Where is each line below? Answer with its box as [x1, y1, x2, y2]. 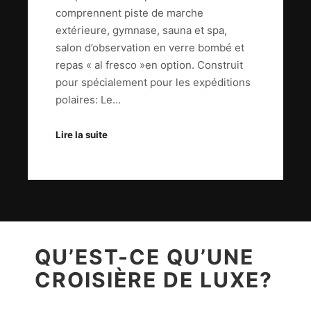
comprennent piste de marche [56, 6, 203, 19]
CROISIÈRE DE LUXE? [35, 267, 273, 293]
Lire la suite [56, 129, 108, 141]
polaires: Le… [56, 92, 121, 106]
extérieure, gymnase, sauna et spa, [56, 23, 227, 37]
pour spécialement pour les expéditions [56, 75, 251, 89]
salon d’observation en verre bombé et [56, 40, 244, 54]
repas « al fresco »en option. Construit [56, 58, 243, 72]
